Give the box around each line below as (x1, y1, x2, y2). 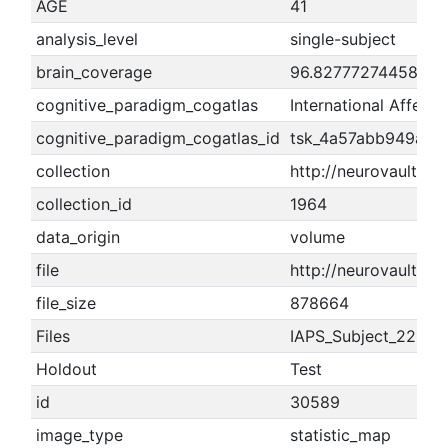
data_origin (35, 227, 120, 247)
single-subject (289, 29, 396, 49)
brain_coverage (35, 62, 152, 82)
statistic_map (289, 425, 391, 445)
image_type (35, 425, 123, 445)
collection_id (35, 194, 132, 214)
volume (289, 227, 345, 247)
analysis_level (35, 29, 138, 49)
